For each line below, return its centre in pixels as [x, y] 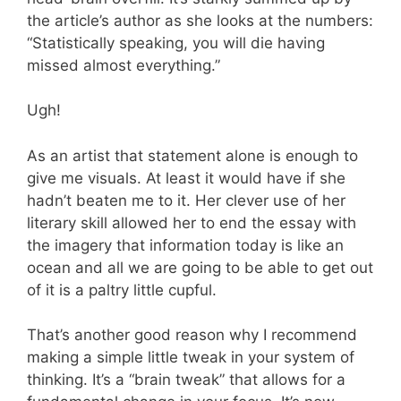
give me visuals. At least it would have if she [186, 178]
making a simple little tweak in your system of [191, 358]
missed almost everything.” [124, 65]
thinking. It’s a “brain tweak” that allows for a [186, 380]
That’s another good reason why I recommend [192, 335]
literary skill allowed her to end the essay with [192, 222]
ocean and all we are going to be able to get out [200, 267]
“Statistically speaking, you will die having [176, 43]
